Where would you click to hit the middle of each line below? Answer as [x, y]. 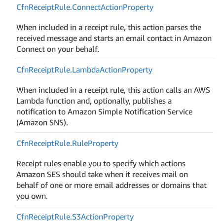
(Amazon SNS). [42, 122]
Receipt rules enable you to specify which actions [101, 163]
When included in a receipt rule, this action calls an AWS [113, 90]
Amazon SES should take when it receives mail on [102, 174]
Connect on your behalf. [58, 49]
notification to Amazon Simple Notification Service [105, 111]
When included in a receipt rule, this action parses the [109, 27]
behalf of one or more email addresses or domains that [112, 185]
